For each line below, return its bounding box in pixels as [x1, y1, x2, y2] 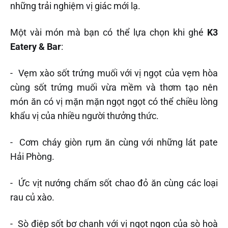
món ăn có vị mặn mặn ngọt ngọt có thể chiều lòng [10, 96, 218, 107]
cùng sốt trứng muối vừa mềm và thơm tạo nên [10, 81, 218, 93]
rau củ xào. [10, 191, 54, 203]
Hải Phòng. [10, 151, 54, 162]
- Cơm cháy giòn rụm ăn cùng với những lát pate [10, 136, 218, 148]
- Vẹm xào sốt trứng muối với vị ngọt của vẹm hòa [10, 67, 218, 78]
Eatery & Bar [10, 41, 61, 52]
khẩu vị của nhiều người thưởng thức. [10, 110, 159, 121]
